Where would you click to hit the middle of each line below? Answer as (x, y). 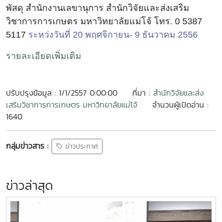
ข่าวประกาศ (81, 147)
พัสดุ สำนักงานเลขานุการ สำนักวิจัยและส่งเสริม (98, 8)
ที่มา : (143, 93)
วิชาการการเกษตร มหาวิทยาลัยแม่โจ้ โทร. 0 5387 (104, 21)
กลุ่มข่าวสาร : (27, 145)
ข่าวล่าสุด (29, 186)
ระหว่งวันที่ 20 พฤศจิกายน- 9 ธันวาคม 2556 (113, 35)
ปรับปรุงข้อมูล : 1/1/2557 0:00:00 (62, 93)
